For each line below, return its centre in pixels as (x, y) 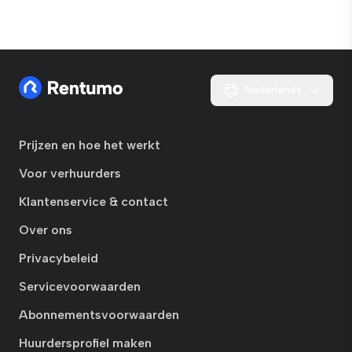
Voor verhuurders (70, 173)
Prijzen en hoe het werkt (90, 145)
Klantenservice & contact (93, 202)
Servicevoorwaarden (80, 286)
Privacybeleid (59, 258)
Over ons (46, 230)
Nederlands (273, 90)
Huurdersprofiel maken (85, 343)
